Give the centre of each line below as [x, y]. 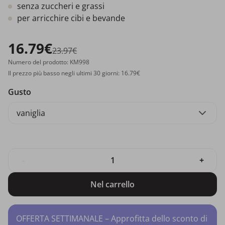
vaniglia [31, 113]
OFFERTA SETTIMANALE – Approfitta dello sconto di [112, 218]
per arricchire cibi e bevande [71, 18]
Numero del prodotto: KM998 [49, 62]
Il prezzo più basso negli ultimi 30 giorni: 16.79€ [74, 73]
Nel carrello [113, 184]
